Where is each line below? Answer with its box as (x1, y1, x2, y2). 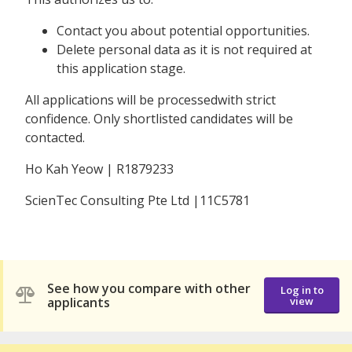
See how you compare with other (47, 280, 251, 298)
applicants (47, 294, 110, 312)
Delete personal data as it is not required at (57, 40, 312, 58)
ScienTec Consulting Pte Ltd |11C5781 (25, 191, 250, 209)
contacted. (25, 128, 85, 146)
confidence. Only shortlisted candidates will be (25, 109, 293, 127)
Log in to (280, 283, 324, 298)
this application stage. (57, 59, 185, 77)
